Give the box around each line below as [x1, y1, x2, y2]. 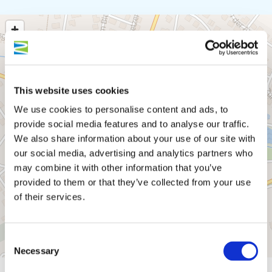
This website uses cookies [14, 85, 129, 95]
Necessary [14, 245, 59, 256]
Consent [4, 233, 38, 244]
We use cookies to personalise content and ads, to [14, 104, 228, 115]
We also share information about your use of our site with [14, 133, 256, 144]
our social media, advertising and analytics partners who [14, 148, 253, 158]
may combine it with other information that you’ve [14, 162, 222, 173]
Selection [4, 248, 41, 259]
